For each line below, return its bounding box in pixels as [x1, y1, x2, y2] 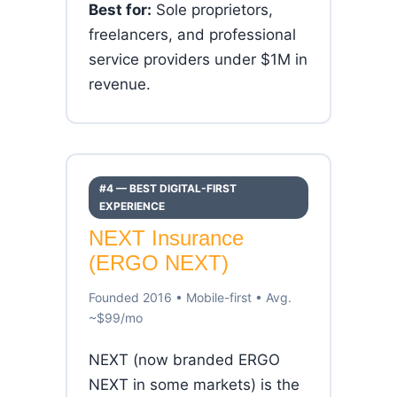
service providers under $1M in [89, 51, 307, 68]
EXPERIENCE [99, 199, 165, 213]
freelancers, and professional [89, 26, 296, 43]
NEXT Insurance [89, 226, 244, 250]
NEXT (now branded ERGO [89, 351, 280, 369]
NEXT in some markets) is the [89, 376, 300, 393]
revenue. [89, 75, 151, 93]
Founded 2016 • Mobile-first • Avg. [89, 290, 292, 305]
